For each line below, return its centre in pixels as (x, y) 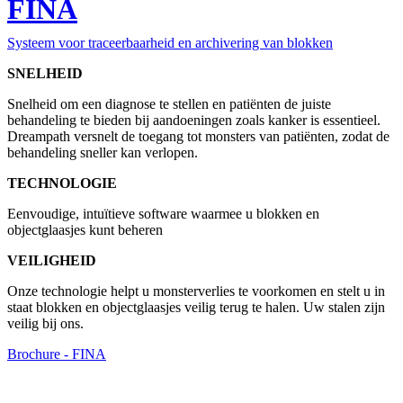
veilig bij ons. (45, 323)
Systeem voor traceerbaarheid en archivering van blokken (170, 43)
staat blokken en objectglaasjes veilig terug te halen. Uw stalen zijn (196, 307)
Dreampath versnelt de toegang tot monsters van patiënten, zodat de (198, 136)
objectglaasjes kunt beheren (85, 230)
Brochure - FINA (57, 354)
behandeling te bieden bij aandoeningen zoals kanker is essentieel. (194, 120)
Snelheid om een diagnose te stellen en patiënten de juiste (169, 104)
